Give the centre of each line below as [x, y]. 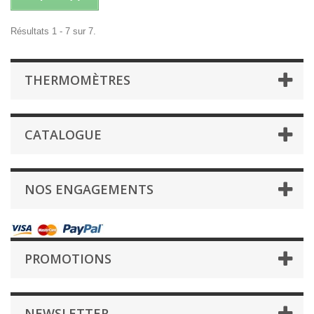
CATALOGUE [63, 134]
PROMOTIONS [68, 258]
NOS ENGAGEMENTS [89, 189]
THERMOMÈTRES [77, 80]
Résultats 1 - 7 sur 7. [53, 31]
